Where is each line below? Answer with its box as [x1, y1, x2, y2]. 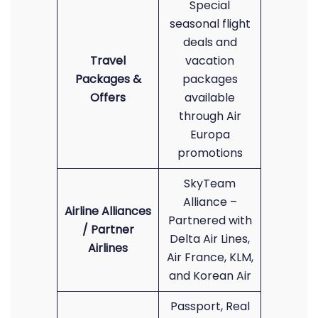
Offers [90, 89, 126, 106]
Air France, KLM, [166, 249, 253, 265]
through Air [178, 108, 241, 124]
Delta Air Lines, [170, 231, 250, 247]
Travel [90, 53, 126, 69]
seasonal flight [169, 16, 251, 32]
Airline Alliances [65, 203, 151, 219]
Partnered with [168, 212, 252, 229]
